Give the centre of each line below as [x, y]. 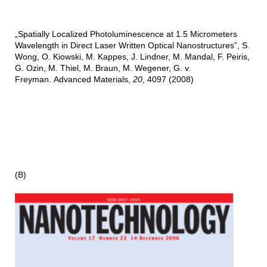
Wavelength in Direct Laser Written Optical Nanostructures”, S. [132, 46]
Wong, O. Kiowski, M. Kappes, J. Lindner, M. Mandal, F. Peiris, [132, 57]
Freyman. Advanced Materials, [74, 80]
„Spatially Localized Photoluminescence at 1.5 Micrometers [126, 34]
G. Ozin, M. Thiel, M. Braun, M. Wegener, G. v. [103, 68]
